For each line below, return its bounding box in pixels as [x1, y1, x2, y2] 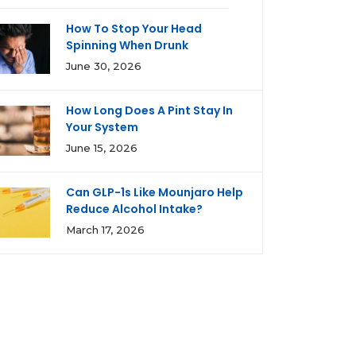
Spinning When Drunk [66, 37, 188, 53]
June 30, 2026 [66, 60, 141, 72]
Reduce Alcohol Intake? [66, 201, 203, 217]
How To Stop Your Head [66, 21, 202, 37]
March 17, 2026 [66, 223, 145, 236]
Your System [66, 119, 138, 135]
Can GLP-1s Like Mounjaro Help [66, 184, 243, 200]
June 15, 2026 [66, 141, 137, 154]
